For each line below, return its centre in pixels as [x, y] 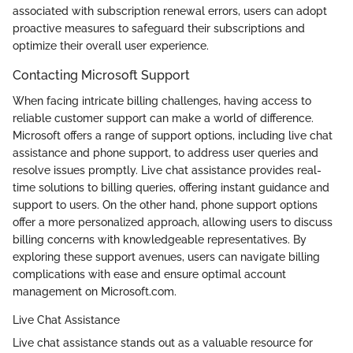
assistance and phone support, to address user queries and [165, 152]
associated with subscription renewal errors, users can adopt [170, 11]
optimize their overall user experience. [111, 46]
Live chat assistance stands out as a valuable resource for [163, 342]
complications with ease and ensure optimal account [149, 274]
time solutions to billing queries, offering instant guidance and [171, 187]
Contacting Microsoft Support [101, 76]
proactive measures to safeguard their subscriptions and [159, 29]
